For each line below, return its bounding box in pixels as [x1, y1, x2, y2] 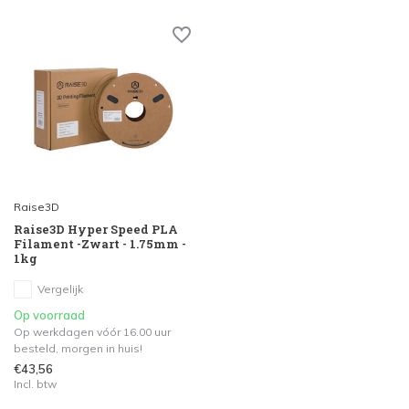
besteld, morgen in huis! [14, 341, 142, 355]
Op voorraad [14, 307, 85, 322]
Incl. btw [14, 376, 57, 391]
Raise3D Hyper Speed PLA [14, 220, 178, 237]
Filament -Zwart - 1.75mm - [14, 235, 186, 252]
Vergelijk [37, 281, 83, 296]
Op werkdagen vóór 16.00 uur [14, 324, 171, 339]
